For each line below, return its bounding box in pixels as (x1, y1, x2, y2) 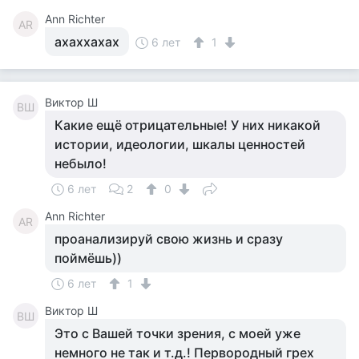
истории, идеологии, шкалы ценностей (54, 136, 305, 152)
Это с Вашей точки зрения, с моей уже (54, 325, 301, 341)
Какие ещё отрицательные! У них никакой (54, 117, 321, 133)
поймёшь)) (54, 250, 122, 266)
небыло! (54, 155, 107, 171)
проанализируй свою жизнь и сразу (54, 231, 283, 247)
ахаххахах (54, 34, 119, 50)
